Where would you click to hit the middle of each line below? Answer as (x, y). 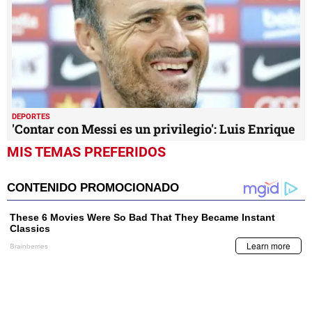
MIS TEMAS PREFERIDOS (86, 152)
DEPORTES (31, 117)
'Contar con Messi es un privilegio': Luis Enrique (153, 129)
